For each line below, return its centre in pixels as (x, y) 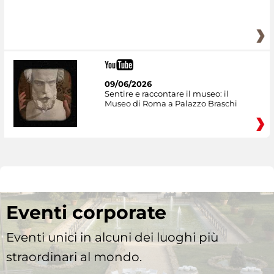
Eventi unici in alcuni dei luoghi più (112, 237)
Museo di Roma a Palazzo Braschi (171, 104)
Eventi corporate (86, 212)
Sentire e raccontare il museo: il (166, 94)
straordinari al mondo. (74, 257)
